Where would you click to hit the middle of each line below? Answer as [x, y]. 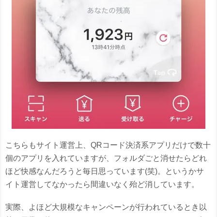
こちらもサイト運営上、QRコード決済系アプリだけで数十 [108, 145]
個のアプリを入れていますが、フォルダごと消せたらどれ [106, 158]
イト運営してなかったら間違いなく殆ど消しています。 [102, 185]
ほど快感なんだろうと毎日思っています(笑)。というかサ [105, 171]
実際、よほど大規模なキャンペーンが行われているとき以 [106, 207]
